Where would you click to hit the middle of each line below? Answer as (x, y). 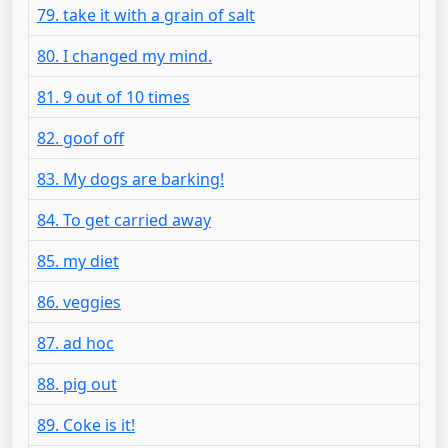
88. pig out (77, 384)
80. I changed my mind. (124, 56)
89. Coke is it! (86, 425)
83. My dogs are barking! (130, 179)
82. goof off (80, 138)
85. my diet (78, 261)
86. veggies (79, 302)
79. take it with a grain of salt (146, 15)
